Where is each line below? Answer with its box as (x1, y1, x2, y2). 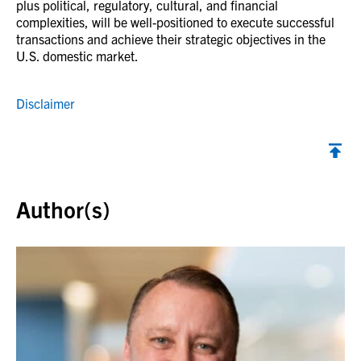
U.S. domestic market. (16, 48, 139, 64)
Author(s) (16, 194, 110, 224)
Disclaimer (16, 95, 75, 112)
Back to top (16, 165, 79, 182)
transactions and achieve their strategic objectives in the (16, 31, 326, 48)
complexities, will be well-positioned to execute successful (16, 14, 334, 31)
